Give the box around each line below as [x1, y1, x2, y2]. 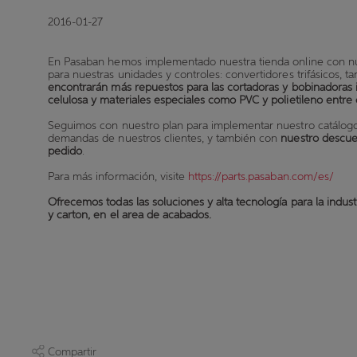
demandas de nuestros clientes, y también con [48, 131, 281, 145]
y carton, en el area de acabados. [48, 208, 212, 222]
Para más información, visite [48, 170, 188, 183]
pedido [48, 144, 83, 158]
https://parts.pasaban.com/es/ [187, 170, 334, 183]
